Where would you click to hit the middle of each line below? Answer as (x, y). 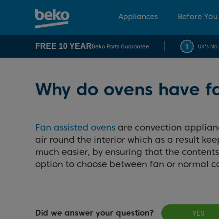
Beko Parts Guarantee (120, 46)
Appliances (138, 17)
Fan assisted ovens (75, 127)
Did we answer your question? (95, 213)
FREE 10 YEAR (64, 46)
